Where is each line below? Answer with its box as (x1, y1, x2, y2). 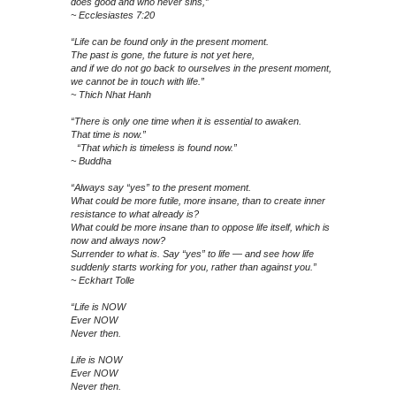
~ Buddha (71, 156, 111, 167)
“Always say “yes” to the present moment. (71, 182, 251, 194)
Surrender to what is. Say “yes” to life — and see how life (71, 248, 314, 260)
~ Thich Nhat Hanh (71, 89, 151, 101)
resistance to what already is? (71, 209, 199, 220)
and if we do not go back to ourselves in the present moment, (71, 63, 331, 74)
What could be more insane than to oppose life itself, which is (71, 222, 330, 233)
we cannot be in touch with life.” (71, 76, 204, 88)
